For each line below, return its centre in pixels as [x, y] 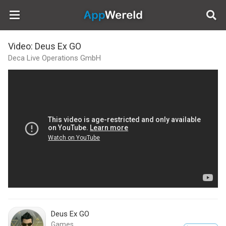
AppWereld [200, 10]
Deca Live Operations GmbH [54, 58]
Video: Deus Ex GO [45, 46]
